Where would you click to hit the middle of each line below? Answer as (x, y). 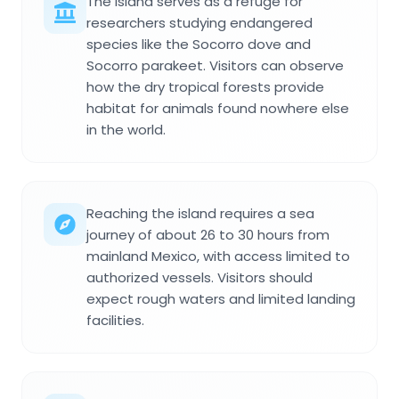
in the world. (126, 130)
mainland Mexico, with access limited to (218, 256)
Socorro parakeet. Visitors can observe (215, 66)
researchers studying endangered (199, 23)
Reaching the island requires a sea (200, 214)
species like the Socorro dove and (199, 45)
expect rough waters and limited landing (221, 299)
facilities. (115, 321)
